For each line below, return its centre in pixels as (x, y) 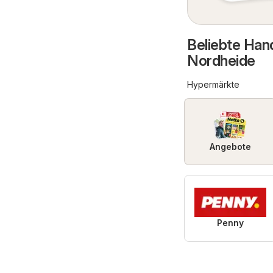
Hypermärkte (213, 85)
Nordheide (221, 61)
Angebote (230, 147)
